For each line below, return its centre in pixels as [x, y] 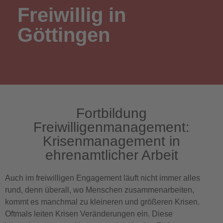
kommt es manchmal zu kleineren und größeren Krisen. [102, 202]
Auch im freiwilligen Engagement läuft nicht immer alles [103, 178]
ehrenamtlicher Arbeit [111, 155]
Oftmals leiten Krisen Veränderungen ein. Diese [89, 214]
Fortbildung [111, 113]
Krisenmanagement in [111, 141]
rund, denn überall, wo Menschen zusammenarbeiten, [100, 190]
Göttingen [64, 35]
